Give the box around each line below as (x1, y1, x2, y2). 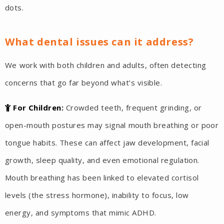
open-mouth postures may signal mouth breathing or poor (5, 120, 219, 130)
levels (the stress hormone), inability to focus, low (5, 190, 189, 200)
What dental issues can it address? (5, 35, 194, 49)
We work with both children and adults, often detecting (5, 60, 206, 70)
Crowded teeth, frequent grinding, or (65, 102, 202, 113)
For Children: (10, 102, 64, 113)
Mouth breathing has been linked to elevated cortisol (5, 172, 199, 183)
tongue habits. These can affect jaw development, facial (5, 137, 209, 148)
